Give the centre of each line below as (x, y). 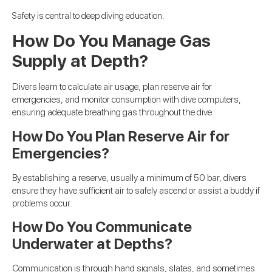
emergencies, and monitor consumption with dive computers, (127, 100)
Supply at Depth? (80, 61)
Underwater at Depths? (92, 244)
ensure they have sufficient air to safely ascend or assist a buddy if (136, 190)
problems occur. (42, 203)
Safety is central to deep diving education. (88, 15)
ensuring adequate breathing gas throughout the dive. (113, 113)
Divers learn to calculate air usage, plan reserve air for (112, 87)
